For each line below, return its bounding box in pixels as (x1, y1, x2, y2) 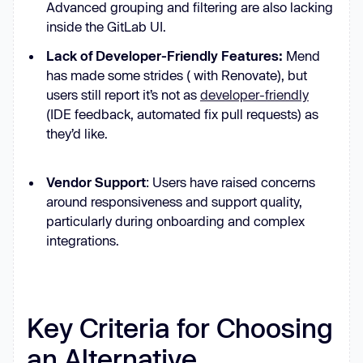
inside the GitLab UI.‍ (46, 19, 166, 34)
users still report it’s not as (46, 87, 200, 102)
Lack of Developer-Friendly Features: (46, 48, 283, 63)
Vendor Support (46, 174, 146, 190)
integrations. (46, 233, 119, 248)
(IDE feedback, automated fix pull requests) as (46, 106, 318, 122)
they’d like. (46, 126, 108, 141)
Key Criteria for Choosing (27, 312, 333, 343)
